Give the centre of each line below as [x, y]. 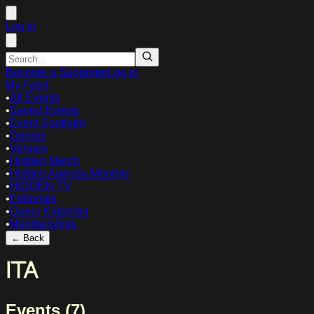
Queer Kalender [49, 211]
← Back [28, 238]
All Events [35, 98]
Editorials [33, 199]
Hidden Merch [45, 161]
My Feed [27, 85]
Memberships [43, 224]
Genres [28, 136]
